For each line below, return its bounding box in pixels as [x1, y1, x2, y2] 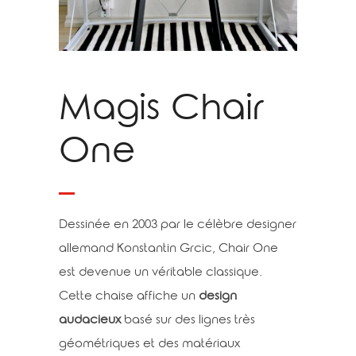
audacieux [59, 312, 121, 330]
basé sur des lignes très [121, 312, 255, 330]
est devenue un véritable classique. [59, 265, 262, 282]
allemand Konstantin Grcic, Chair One [59, 241, 278, 258]
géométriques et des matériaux [59, 336, 240, 354]
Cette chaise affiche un [59, 288, 195, 306]
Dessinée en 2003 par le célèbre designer [59, 217, 296, 234]
